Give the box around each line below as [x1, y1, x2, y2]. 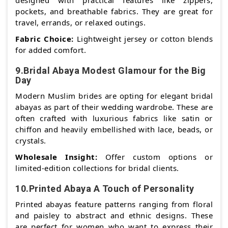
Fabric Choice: [15, 34, 74, 44]
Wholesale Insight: [15, 152, 98, 162]
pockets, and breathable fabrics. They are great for [15, 6, 213, 17]
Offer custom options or [97, 152, 213, 162]
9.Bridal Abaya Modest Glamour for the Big [15, 65, 206, 76]
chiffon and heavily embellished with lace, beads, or [15, 124, 213, 135]
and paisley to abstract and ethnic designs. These [15, 210, 213, 221]
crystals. [15, 135, 46, 146]
